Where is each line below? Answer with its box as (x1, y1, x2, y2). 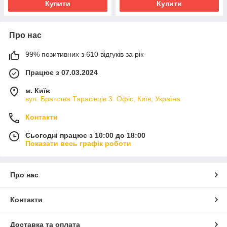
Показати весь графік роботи (25, 139, 131, 147)
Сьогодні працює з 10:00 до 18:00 (25, 131, 145, 139)
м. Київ (25, 86, 50, 95)
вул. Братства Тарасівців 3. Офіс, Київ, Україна (25, 94, 180, 103)
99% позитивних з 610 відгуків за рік (25, 50, 143, 58)
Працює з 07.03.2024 (25, 68, 98, 77)
